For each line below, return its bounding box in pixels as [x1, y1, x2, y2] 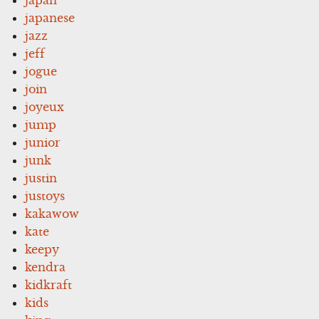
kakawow [25, 206, 80, 221]
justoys [25, 188, 66, 203]
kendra [25, 259, 66, 274]
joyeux [25, 99, 65, 114]
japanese [25, 10, 75, 25]
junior [25, 135, 61, 150]
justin [25, 170, 58, 185]
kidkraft [25, 277, 73, 292]
